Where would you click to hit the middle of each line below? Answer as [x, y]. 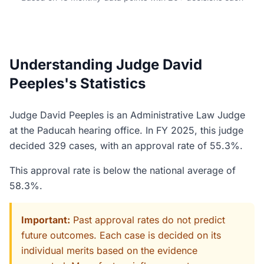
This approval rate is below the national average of [123, 170]
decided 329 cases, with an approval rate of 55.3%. [126, 146]
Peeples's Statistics [77, 83]
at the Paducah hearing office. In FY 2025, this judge [126, 130]
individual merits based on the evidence [109, 250]
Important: [46, 220]
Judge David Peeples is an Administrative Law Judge [127, 115]
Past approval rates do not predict [148, 220]
